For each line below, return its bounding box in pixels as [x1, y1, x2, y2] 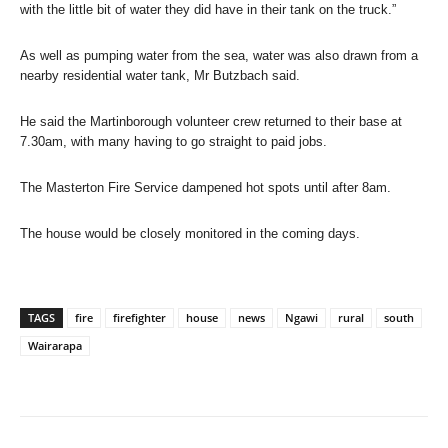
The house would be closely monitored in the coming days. [20, 225, 360, 241]
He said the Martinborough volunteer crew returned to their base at [20, 113, 402, 129]
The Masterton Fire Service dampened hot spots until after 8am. [20, 179, 391, 195]
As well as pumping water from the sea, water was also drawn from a [20, 47, 418, 63]
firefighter [113, 309, 166, 325]
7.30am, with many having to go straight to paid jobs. [20, 133, 327, 149]
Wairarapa [28, 337, 82, 353]
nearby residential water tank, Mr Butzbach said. [20, 67, 300, 83]
